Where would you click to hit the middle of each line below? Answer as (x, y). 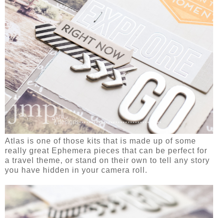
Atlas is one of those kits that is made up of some (100, 141)
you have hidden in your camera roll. (76, 170)
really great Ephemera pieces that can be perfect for (106, 150)
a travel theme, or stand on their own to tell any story (107, 160)
